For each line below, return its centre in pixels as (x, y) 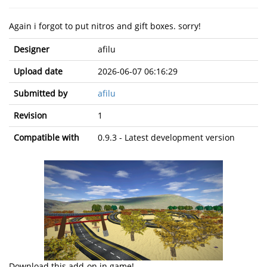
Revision (30, 115)
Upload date (38, 71)
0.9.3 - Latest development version (166, 137)
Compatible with (46, 137)
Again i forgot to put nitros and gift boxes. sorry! (105, 26)
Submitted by (41, 93)
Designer (32, 49)
